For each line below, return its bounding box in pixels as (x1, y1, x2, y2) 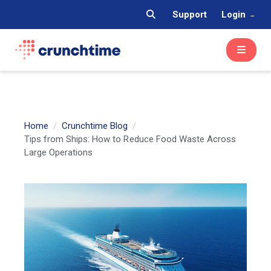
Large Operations (24, 146, 93, 158)
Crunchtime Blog (62, 120, 128, 131)
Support (172, 9, 207, 20)
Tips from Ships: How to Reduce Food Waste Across (24, 133, 236, 145)
